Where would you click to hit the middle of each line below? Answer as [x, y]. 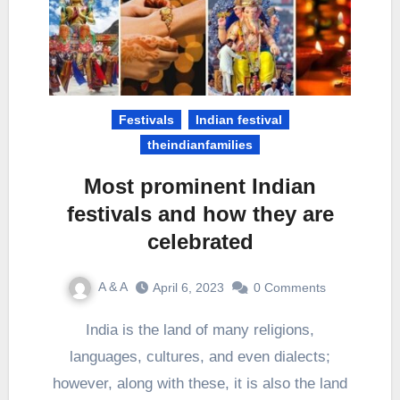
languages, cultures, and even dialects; [200, 357]
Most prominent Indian [200, 187]
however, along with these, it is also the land [200, 383]
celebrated [200, 242]
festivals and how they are [200, 214]
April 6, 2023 [188, 288]
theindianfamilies [200, 145]
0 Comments [289, 288]
